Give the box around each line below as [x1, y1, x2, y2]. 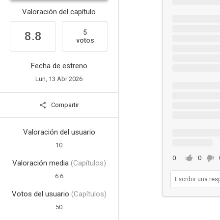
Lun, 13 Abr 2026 [35, 75, 82, 82]
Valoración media [12, 159, 71, 167]
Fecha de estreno [30, 61, 87, 70]
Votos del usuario [11, 190, 71, 198]
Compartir [50, 101, 79, 109]
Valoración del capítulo [22, 7, 96, 16]
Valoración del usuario [23, 128, 95, 137]
